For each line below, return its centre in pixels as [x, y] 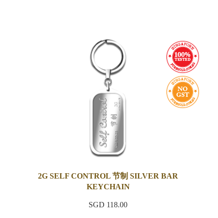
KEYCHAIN [108, 187]
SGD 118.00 [108, 205]
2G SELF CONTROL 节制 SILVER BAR [108, 176]
